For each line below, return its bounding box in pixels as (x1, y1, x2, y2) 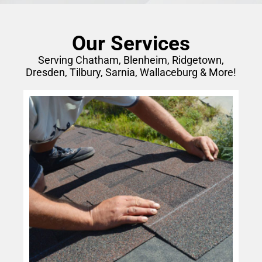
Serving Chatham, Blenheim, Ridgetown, (38, 54, 224, 66)
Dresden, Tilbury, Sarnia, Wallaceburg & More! (26, 66, 236, 78)
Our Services (72, 32, 190, 56)
